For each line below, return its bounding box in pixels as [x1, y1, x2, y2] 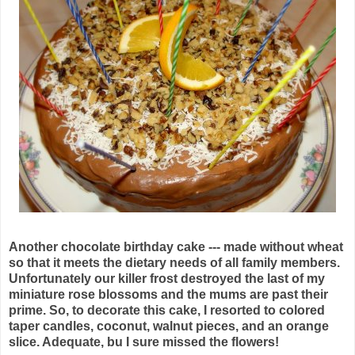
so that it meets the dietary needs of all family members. [9, 255, 340, 269]
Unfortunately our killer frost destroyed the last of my [9, 271, 325, 285]
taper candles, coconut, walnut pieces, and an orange [9, 319, 329, 333]
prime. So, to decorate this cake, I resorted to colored [9, 303, 325, 317]
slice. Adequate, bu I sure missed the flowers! [9, 334, 279, 349]
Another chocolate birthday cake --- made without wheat [9, 239, 343, 254]
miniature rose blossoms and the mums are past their [9, 287, 328, 301]
